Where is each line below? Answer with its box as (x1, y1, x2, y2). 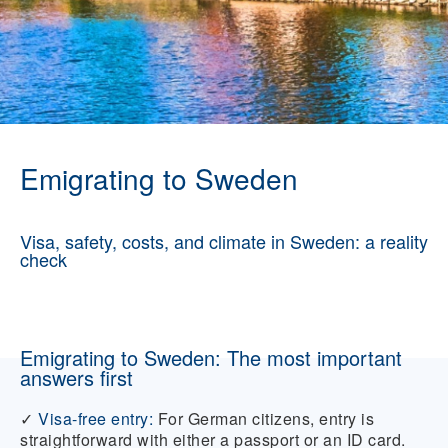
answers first (20, 363, 133, 392)
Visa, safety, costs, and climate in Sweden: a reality (20, 228, 428, 254)
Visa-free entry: (38, 407, 153, 430)
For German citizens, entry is (157, 407, 374, 430)
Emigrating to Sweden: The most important (20, 343, 402, 372)
